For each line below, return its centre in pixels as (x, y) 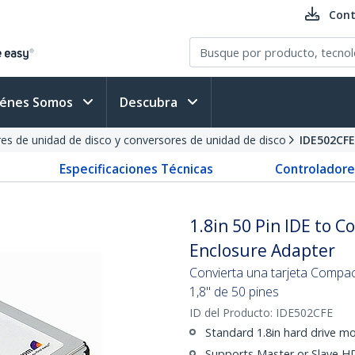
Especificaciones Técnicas (136, 169)
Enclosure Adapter (262, 250)
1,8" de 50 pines (234, 292)
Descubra (150, 102)
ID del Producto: (233, 313)
